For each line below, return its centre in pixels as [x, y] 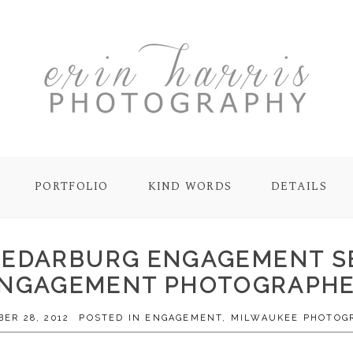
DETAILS [299, 187]
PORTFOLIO [72, 187]
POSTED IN [112, 318]
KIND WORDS [190, 187]
